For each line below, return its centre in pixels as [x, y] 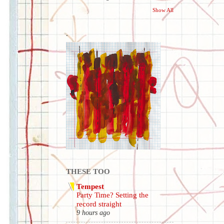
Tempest [90, 186]
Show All [163, 10]
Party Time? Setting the [112, 195]
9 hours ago [93, 213]
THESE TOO [88, 171]
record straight [99, 204]
